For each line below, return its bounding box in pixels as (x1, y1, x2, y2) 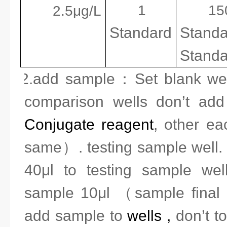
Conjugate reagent (24, 116, 154, 133)
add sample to (24, 207, 128, 224)
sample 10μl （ (24, 184, 135, 201)
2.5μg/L (53, 3, 102, 19)
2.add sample (20, 70, 115, 87)
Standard (109, 24, 172, 41)
